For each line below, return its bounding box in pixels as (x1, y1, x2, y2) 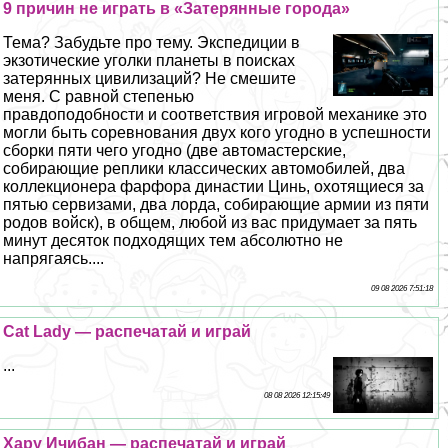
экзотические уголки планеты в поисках (3, 52, 296, 70)
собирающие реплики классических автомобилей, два (3, 160, 406, 178)
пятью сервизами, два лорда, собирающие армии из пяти (3, 196, 430, 214)
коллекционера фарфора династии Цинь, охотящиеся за (3, 178, 425, 196)
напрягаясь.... (3, 250, 105, 268)
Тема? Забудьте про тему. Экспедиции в (3, 34, 301, 52)
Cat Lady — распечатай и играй (3, 323, 252, 341)
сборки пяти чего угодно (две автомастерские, (3, 142, 347, 160)
